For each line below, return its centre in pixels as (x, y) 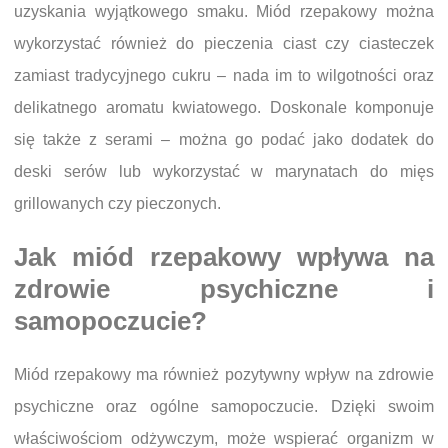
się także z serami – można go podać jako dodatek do (224, 140)
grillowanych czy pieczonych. (117, 204)
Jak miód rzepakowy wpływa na (224, 257)
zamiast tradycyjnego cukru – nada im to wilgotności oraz (224, 76)
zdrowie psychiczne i (224, 289)
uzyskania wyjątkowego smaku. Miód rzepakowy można (224, 12)
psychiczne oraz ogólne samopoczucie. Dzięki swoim (224, 406)
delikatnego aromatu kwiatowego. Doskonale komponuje (224, 108)
